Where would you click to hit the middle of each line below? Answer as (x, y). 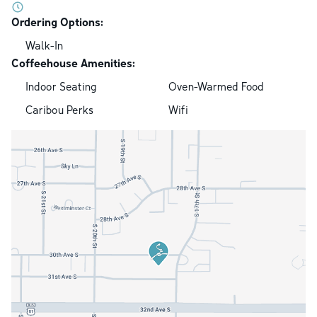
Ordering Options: (57, 22)
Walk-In (44, 46)
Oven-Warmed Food (216, 87)
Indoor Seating (61, 87)
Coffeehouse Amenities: (73, 63)
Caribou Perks (59, 110)
